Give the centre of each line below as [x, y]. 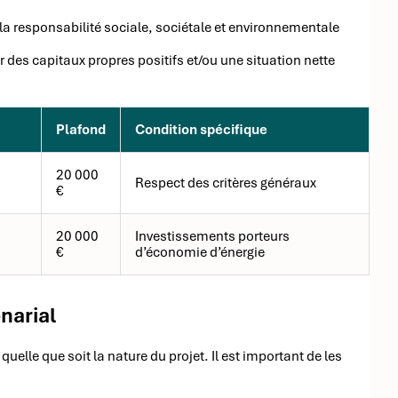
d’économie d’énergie [200, 253]
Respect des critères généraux [226, 183]
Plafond [81, 130]
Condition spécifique [201, 130]
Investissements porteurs [212, 237]
